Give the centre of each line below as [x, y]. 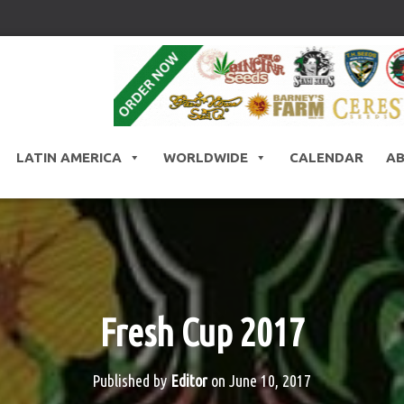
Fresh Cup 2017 [202, 333]
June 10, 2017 [271, 381]
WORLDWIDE [205, 158]
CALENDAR [326, 158]
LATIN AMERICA [69, 158]
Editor [189, 381]
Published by [132, 381]
